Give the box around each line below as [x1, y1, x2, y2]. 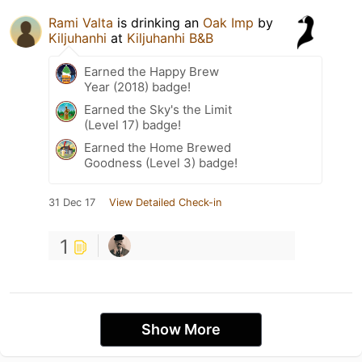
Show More [141, 320, 221, 338]
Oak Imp [203, 14, 254, 31]
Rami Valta [48, 14, 113, 31]
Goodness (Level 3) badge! [84, 154, 238, 170]
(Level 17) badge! [84, 116, 181, 133]
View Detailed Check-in [109, 196, 221, 208]
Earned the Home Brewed [84, 139, 231, 155]
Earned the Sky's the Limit [84, 101, 232, 117]
